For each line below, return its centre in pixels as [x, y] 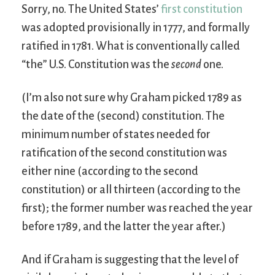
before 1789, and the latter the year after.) [124, 227]
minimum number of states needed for [116, 135]
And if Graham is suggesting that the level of [130, 260]
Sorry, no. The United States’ [91, 10]
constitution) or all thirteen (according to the [131, 190]
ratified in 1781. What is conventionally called [131, 46]
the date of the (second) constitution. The [123, 116]
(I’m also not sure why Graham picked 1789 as [132, 98]
